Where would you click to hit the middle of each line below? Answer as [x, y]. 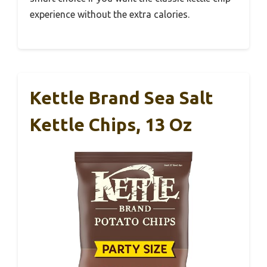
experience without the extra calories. [110, 14]
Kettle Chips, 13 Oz [111, 124]
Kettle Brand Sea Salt [122, 97]
